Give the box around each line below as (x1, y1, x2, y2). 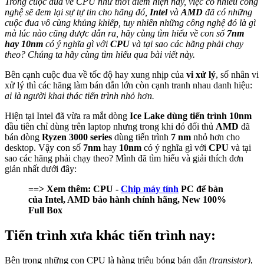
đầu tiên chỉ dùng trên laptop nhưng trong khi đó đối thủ (5, 121, 216, 131)
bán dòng (5, 131, 39, 142)
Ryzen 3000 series (39, 131, 112, 142)
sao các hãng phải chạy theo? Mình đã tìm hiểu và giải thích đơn (5, 153, 243, 163)
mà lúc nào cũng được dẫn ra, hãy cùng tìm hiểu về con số (5, 28, 227, 38)
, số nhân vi (216, 69, 259, 80)
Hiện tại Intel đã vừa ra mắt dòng (5, 110, 130, 121)
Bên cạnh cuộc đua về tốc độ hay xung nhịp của (5, 69, 186, 80)
